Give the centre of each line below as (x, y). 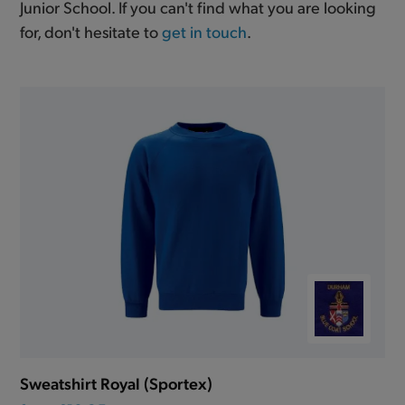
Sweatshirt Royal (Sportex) (117, 382)
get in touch (205, 31)
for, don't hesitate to (91, 31)
